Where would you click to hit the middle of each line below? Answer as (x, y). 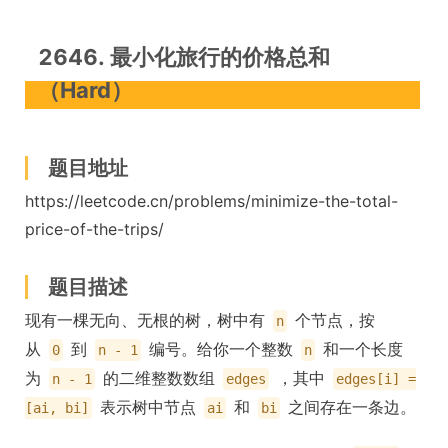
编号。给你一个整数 (221, 349)
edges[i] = (376, 379)
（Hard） (85, 90)
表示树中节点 (148, 407)
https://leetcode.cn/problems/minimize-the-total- (211, 201)
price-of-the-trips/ (94, 229)
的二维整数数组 (159, 378)
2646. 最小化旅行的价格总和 (184, 57)
